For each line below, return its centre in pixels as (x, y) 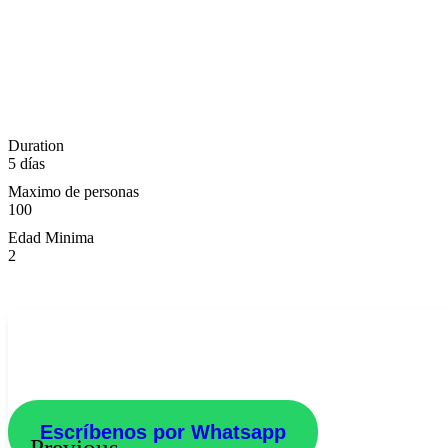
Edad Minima (51, 237)
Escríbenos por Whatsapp (163, 431)
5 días (26, 163)
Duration (36, 145)
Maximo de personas (73, 191)
